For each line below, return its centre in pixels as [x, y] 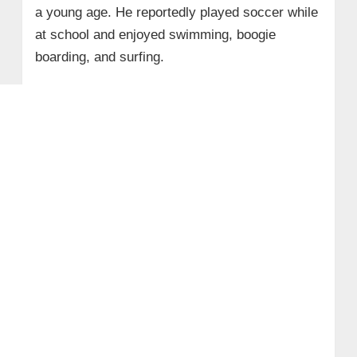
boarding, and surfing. [99, 57]
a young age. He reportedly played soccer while [176, 12]
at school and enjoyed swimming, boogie [155, 34]
